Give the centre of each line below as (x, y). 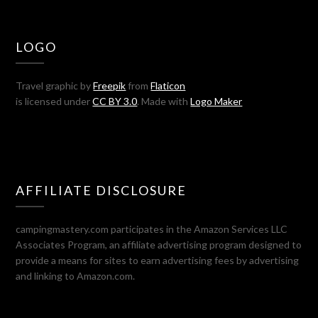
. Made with (164, 101)
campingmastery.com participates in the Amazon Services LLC (152, 229)
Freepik (110, 85)
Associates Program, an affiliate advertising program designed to (159, 244)
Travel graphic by (55, 85)
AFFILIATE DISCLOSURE (102, 190)
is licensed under (54, 101)
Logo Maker (216, 101)
